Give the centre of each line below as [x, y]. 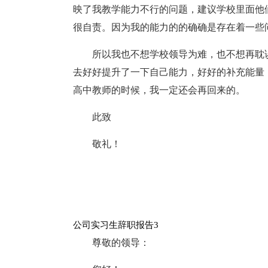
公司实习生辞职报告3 [116, 225]
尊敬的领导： [121, 243]
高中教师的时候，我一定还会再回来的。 [159, 90]
